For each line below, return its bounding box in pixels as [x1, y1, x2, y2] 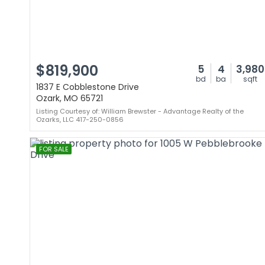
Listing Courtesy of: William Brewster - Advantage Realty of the [36, 106, 244, 116]
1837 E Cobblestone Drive [36, 81, 139, 93]
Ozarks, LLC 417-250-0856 [36, 115, 124, 124]
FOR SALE [39, 144, 69, 154]
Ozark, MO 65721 [36, 92, 103, 104]
